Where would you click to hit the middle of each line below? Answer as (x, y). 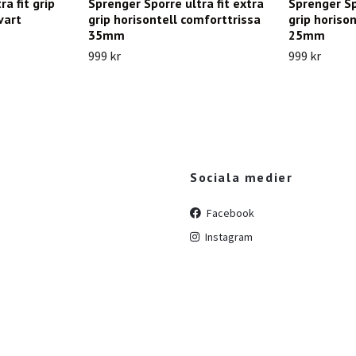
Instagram (228, 236)
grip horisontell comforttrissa (174, 19)
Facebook (229, 213)
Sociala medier (242, 177)
